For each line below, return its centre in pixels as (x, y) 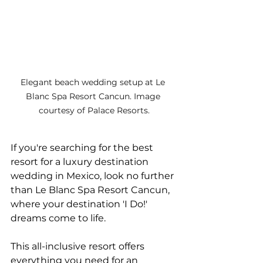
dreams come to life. (59, 218)
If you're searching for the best (83, 148)
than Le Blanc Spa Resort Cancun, (91, 190)
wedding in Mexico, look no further (93, 176)
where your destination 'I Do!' (80, 204)
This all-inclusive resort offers (79, 247)
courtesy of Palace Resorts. (94, 111)
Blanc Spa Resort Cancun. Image (94, 97)
